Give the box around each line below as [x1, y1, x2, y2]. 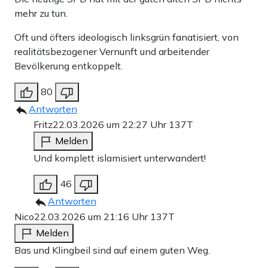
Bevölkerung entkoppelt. [14, 60, 123, 72]
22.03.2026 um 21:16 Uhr [34, 211, 150, 223]
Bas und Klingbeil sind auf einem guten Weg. [14, 244, 210, 257]
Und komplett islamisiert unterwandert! [33, 152, 206, 165]
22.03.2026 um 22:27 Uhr [53, 118, 169, 131]
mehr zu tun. [14, 7, 68, 20]
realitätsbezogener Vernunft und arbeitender [14, 45, 209, 58]
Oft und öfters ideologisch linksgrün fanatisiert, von [14, 31, 239, 44]
